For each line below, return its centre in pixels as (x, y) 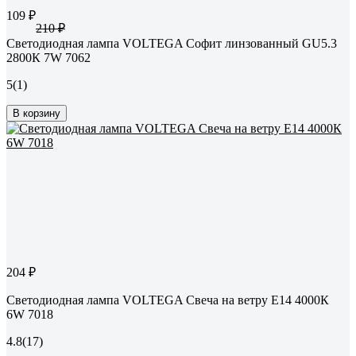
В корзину (37, 114)
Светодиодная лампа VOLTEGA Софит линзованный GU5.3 (172, 44)
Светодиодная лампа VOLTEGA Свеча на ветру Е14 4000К (168, 300)
